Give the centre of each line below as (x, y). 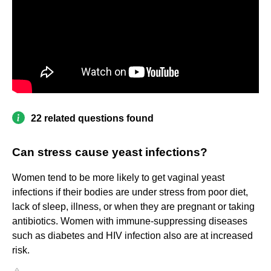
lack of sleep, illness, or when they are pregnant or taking (133, 207)
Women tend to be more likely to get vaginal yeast (118, 178)
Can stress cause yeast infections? (110, 152)
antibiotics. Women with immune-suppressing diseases (130, 221)
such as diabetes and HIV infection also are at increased (132, 236)
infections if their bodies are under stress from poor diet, (130, 192)
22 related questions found (92, 119)
